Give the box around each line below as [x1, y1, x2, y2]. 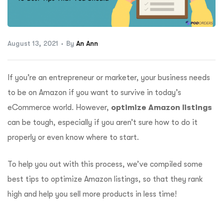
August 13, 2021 [7, 39, 58, 48]
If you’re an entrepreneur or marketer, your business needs [7, 73, 210, 83]
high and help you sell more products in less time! [7, 190, 177, 199]
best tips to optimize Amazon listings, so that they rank [7, 175, 203, 184]
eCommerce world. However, [7, 103, 111, 112]
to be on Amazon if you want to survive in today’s [7, 88, 181, 98]
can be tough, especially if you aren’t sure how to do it [7, 118, 198, 127]
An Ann [76, 39, 98, 48]
